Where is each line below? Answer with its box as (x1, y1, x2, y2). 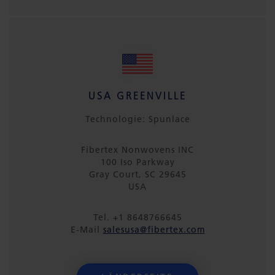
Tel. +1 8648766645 (93, 212, 182, 223)
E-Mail (70, 224, 103, 235)
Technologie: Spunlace (85, 114, 190, 125)
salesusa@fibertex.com (103, 224, 205, 235)
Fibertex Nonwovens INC (81, 144, 194, 155)
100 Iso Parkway (100, 157, 175, 168)
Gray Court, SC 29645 (88, 169, 187, 180)
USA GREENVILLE (88, 90, 187, 102)
